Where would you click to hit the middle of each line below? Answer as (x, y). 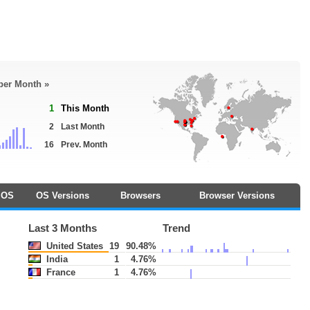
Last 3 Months (62, 228)
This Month (85, 108)
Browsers (140, 195)
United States (73, 246)
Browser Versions (237, 195)
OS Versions (62, 195)
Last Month (83, 127)
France (59, 272)
